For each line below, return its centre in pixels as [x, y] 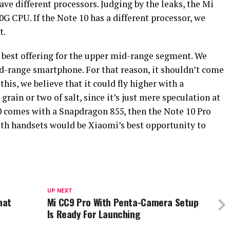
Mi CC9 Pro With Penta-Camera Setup [123, 202]
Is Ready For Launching [94, 214]
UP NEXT [59, 191]
